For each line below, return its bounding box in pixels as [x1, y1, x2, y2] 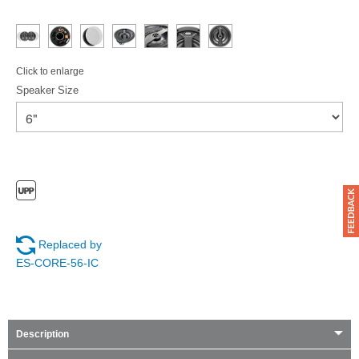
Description [16, 328, 69, 340]
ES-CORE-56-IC [16, 256, 99, 269]
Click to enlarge [16, 66, 84, 77]
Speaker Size [16, 84, 79, 96]
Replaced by [38, 237, 102, 251]
